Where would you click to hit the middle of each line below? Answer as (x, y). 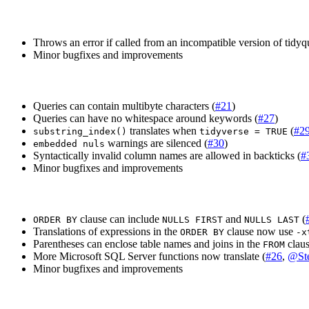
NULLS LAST (272, 220)
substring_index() (80, 132)
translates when (163, 131)
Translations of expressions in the (107, 232)
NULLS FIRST (192, 220)
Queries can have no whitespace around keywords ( (146, 119)
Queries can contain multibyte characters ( (124, 106)
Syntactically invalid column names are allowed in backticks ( (167, 156)
